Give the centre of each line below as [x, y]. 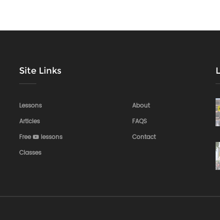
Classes [30, 153]
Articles [29, 122]
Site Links [40, 71]
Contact [144, 137]
